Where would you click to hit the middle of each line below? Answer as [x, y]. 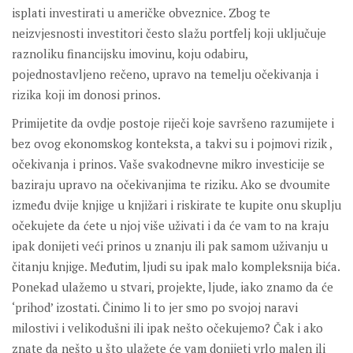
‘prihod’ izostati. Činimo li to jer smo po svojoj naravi [155, 308]
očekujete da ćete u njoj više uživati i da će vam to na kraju [170, 226]
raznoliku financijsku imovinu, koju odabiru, [130, 54]
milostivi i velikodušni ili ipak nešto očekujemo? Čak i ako [167, 328]
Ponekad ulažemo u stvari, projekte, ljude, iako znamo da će [173, 287]
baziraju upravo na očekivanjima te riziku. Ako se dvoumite [171, 185]
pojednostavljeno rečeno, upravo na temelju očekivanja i [165, 74]
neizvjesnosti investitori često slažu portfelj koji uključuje [169, 33]
